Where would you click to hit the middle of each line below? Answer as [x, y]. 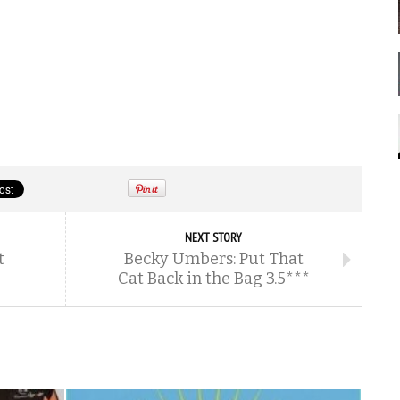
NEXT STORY [213, 237]
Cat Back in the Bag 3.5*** [213, 279]
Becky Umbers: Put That [213, 259]
